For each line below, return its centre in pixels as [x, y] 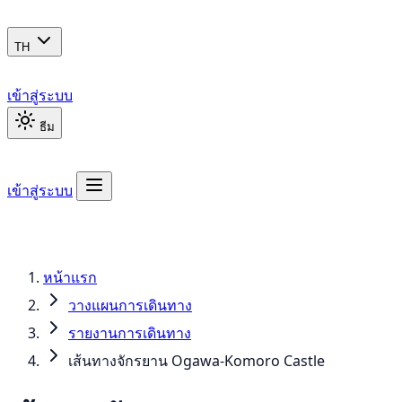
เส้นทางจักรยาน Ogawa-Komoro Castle [197, 361]
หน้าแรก [70, 277]
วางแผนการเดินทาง [130, 305]
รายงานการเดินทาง [130, 333]
